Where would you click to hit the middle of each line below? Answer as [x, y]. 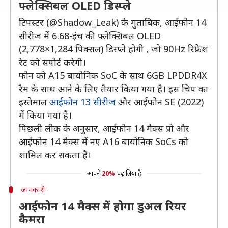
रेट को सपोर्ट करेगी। [52, 62]
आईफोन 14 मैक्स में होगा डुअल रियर [103, 206]
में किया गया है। [45, 115]
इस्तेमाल [34, 102]
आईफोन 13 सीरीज [82, 102]
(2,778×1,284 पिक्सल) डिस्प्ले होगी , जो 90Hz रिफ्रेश [113, 49]
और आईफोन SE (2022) [160, 102]
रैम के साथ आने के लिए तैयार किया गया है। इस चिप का [113, 89]
